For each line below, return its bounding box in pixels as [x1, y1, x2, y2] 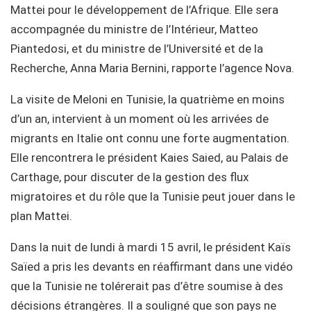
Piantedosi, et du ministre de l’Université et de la [10, 41, 263, 56]
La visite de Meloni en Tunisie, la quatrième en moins [10, 92, 285, 106]
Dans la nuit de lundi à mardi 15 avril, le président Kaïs [10, 239, 291, 254]
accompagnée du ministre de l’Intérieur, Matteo [10, 22, 258, 36]
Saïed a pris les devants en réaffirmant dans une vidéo [10, 259, 293, 274]
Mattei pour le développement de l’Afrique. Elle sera [10, 2, 278, 17]
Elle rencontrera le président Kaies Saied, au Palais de [10, 150, 288, 165]
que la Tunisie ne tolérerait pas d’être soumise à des [10, 278, 283, 293]
